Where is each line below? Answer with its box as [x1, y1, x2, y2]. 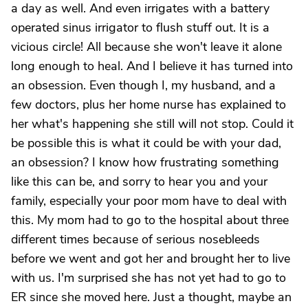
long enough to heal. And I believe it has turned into [11, 58, 293, 74]
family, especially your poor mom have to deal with [11, 192, 287, 209]
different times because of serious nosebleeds [11, 231, 260, 247]
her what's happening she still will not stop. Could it [11, 115, 294, 132]
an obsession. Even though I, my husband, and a [11, 77, 276, 93]
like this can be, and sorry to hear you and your [11, 173, 267, 190]
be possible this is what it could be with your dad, [11, 135, 281, 151]
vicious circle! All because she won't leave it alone [11, 38, 282, 55]
